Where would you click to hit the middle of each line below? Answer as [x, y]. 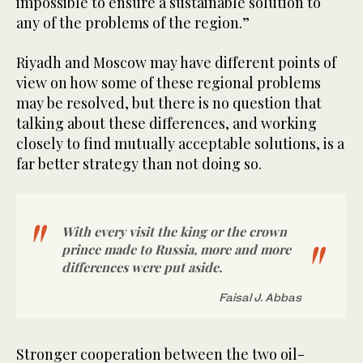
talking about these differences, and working [167, 124]
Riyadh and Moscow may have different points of [176, 63]
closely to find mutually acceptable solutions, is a [180, 144]
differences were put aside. [142, 267]
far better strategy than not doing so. [139, 164]
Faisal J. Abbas [260, 297]
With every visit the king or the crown [174, 232]
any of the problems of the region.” [133, 23]
